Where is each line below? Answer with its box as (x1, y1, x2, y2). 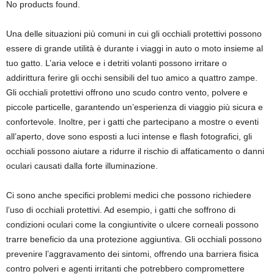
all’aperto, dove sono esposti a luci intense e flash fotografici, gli (6, 131, 252, 141)
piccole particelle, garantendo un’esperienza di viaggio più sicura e (6, 102, 263, 112)
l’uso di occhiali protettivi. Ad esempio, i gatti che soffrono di (6, 205, 235, 215)
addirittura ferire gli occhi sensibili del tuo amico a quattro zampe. (6, 73, 257, 83)
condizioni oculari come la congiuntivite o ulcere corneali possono (6, 220, 259, 229)
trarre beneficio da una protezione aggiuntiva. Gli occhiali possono (6, 234, 262, 244)
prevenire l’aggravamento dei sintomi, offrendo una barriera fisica (6, 249, 259, 259)
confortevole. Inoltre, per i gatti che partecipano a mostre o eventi (6, 117, 259, 127)
